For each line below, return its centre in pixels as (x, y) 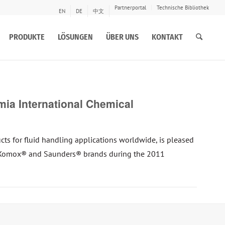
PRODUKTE (27, 37)
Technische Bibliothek (183, 8)
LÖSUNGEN (75, 37)
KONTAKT (167, 37)
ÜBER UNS (122, 37)
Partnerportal (130, 8)
